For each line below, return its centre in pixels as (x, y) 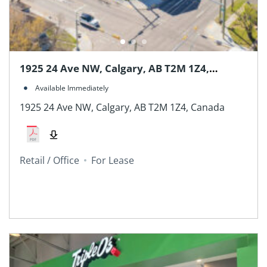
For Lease (112, 160)
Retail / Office (49, 160)
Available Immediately (72, 88)
